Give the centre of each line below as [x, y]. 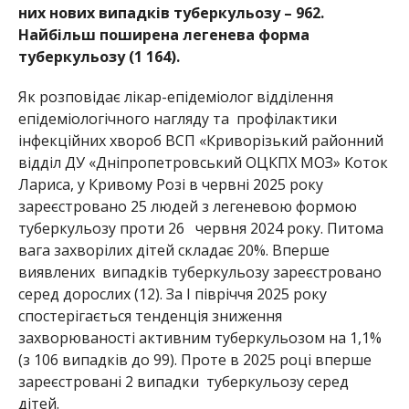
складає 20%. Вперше [252, 251]
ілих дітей [139, 251]
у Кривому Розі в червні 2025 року [200, 185]
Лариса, [47, 185]
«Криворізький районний [289, 141]
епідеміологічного [85, 119]
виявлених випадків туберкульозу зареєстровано [199, 273]
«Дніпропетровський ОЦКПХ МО [206, 163]
